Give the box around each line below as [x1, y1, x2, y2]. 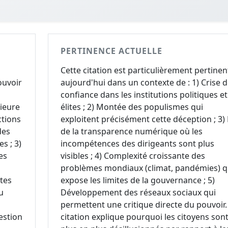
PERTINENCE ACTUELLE [60, 45, 162, 56]
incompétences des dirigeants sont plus [60, 138, 214, 149]
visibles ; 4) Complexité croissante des [60, 150, 205, 161]
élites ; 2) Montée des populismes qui [60, 101, 203, 112]
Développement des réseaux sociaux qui [60, 187, 216, 198]
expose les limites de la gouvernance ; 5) [60, 175, 215, 186]
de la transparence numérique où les [60, 126, 203, 137]
